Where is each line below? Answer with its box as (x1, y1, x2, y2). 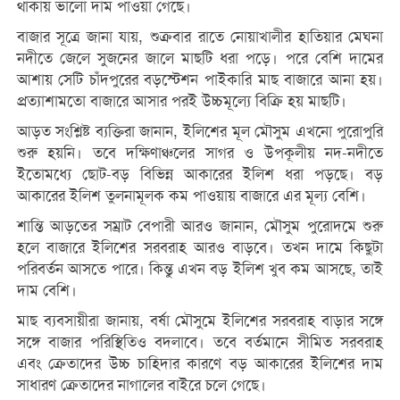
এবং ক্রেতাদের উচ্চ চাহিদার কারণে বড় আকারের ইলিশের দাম (16, 354, 384, 373)
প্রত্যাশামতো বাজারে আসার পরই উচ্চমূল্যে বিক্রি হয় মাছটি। (16, 91, 346, 111)
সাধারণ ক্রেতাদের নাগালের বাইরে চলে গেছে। (16, 375, 266, 395)
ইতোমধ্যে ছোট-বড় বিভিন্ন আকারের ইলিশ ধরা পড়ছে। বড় (16, 164, 384, 184)
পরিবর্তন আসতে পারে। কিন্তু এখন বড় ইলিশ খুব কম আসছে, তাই (16, 259, 384, 279)
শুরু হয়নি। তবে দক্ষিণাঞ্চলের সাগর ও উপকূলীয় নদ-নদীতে (16, 143, 384, 162)
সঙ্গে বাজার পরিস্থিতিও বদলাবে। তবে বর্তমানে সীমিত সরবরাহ (16, 332, 384, 352)
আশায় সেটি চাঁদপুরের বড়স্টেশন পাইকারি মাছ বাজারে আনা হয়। (16, 70, 384, 89)
